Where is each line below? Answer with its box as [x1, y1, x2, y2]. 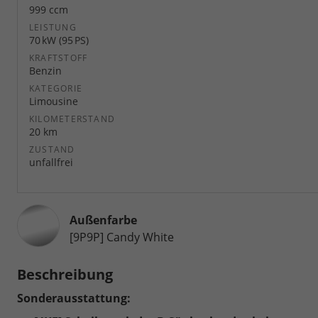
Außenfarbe [70, 212, 137, 228]
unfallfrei [29, 155, 73, 169]
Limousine [29, 94, 78, 108]
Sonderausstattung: [17, 290, 131, 306]
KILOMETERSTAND [29, 112, 116, 125]
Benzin [29, 63, 62, 77]
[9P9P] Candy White [70, 229, 174, 245]
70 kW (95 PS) [29, 33, 89, 47]
